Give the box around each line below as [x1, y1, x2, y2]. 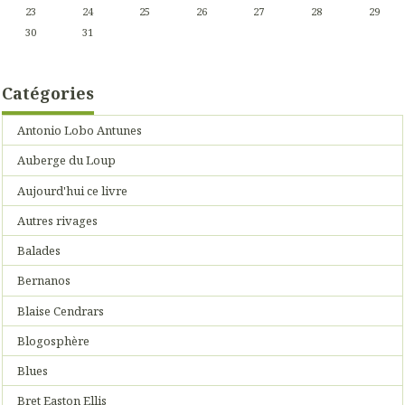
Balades [17, 242, 61, 259]
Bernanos [17, 272, 71, 289]
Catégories [2, 81, 94, 104]
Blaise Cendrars [17, 302, 105, 319]
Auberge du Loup [17, 152, 117, 169]
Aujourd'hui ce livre [17, 182, 128, 199]
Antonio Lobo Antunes [17, 122, 143, 139]
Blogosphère [17, 332, 90, 349]
